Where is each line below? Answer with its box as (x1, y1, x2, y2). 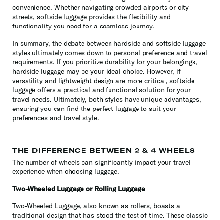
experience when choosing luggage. (12, 167, 120, 176)
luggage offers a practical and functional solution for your (12, 85, 191, 95)
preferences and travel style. (12, 113, 99, 123)
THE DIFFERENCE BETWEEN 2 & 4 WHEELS (12, 147, 195, 155)
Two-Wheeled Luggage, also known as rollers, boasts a (12, 201, 180, 211)
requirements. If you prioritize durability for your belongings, (12, 57, 197, 67)
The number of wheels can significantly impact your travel (12, 158, 191, 167)
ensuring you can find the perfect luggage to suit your (12, 104, 176, 113)
